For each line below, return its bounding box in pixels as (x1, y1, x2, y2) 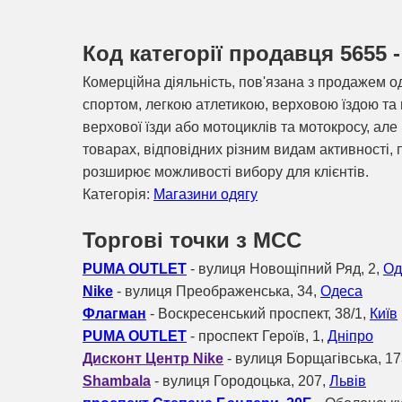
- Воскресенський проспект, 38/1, (146, 305, 370, 321)
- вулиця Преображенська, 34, (113, 283, 320, 299)
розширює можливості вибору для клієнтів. (83, 163, 369, 179)
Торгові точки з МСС (83, 227, 301, 252)
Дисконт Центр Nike (83, 350, 223, 366)
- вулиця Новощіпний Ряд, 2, (187, 260, 383, 276)
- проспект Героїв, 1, (187, 328, 328, 344)
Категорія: (83, 186, 153, 202)
